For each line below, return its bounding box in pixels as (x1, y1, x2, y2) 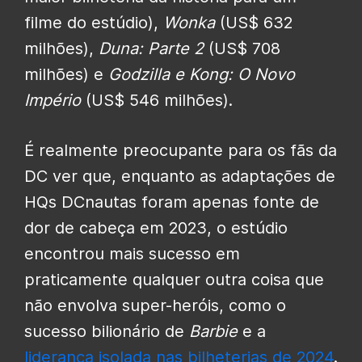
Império (24, 90, 81, 110)
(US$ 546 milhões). (81, 90, 233, 110)
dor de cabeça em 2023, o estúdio (24, 217, 288, 238)
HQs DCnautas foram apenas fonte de (24, 192, 319, 212)
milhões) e (24, 64, 108, 84)
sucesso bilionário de (24, 321, 189, 341)
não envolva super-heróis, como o (24, 295, 286, 315)
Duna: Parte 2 (99, 38, 204, 58)
